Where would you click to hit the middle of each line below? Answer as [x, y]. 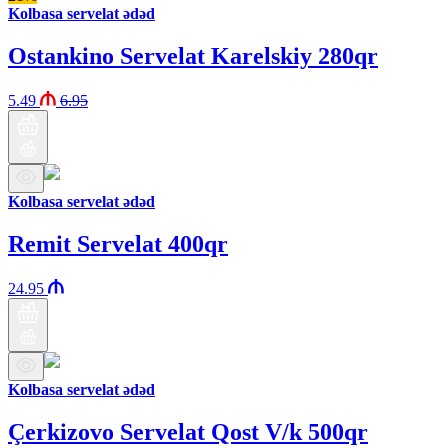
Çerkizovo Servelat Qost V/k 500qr [188, 431]
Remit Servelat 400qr [118, 244]
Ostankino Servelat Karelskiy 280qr [193, 56]
